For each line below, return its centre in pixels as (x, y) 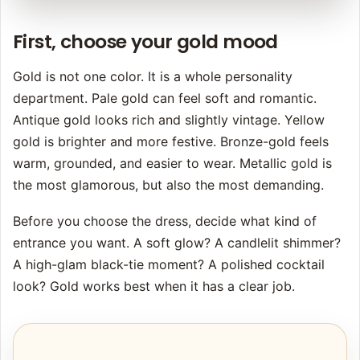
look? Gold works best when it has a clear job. (154, 286)
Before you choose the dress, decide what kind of (165, 221)
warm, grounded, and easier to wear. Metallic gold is (172, 164)
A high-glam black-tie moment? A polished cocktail (169, 265)
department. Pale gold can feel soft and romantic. (165, 98)
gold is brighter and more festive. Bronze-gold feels (171, 142)
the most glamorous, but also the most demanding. (168, 185)
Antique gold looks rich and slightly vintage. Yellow (169, 120)
